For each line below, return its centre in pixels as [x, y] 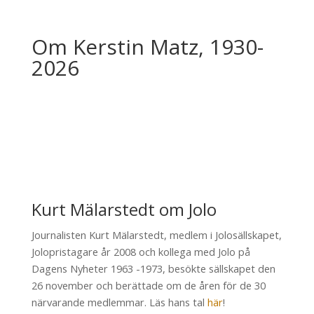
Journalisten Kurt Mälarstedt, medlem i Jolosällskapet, [156, 235]
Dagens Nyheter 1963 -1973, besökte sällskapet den [153, 269]
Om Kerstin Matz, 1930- [147, 47]
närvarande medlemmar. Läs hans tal [119, 302]
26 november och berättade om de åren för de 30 [148, 286]
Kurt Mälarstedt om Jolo [124, 210]
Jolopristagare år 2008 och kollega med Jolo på [141, 252]
